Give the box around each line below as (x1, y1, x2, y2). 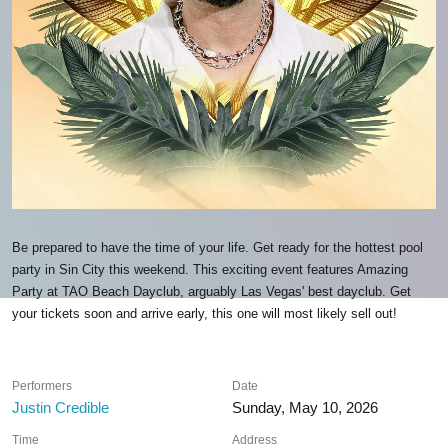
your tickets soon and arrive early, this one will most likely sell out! (12, 306, 397, 321)
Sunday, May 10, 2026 (232, 399, 379, 416)
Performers (12, 379, 72, 393)
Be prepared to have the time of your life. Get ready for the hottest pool (12, 240, 423, 255)
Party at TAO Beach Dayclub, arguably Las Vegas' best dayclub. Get (12, 284, 411, 299)
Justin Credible (12, 399, 109, 416)
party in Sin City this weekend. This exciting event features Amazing (12, 262, 408, 277)
